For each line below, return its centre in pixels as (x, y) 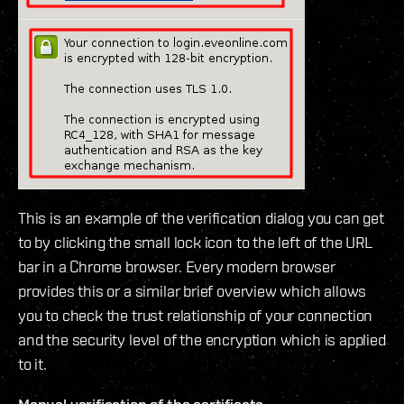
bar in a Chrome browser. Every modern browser (177, 266)
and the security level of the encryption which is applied (202, 339)
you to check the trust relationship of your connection (196, 315)
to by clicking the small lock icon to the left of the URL (195, 242)
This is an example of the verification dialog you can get (201, 217)
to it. (32, 363)
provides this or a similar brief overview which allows (193, 290)
